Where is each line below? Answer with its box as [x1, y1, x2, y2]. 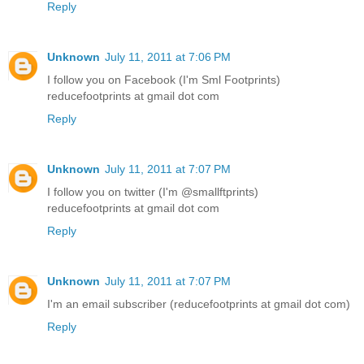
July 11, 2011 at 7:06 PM [105, 50, 231, 63]
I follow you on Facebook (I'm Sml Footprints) [47, 72, 280, 86]
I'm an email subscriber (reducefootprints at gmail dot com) [47, 297, 350, 310]
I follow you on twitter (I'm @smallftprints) [47, 184, 258, 198]
